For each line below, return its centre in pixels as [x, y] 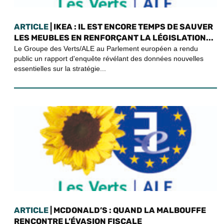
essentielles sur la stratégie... [60, 68]
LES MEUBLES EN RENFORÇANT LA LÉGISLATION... [114, 37]
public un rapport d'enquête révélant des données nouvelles [109, 58]
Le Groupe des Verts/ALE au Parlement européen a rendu [106, 48]
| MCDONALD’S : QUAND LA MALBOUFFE [127, 210]
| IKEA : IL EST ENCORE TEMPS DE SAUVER [131, 26]
